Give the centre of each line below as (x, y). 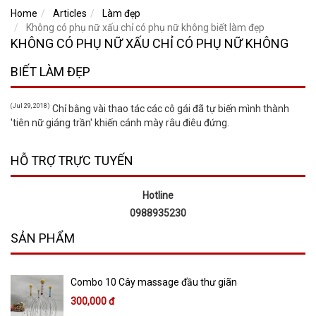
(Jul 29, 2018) (30, 106)
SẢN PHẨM (43, 238)
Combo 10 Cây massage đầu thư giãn (154, 282)
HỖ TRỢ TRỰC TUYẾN (72, 161)
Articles (70, 14)
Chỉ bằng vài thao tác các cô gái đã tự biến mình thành (170, 109)
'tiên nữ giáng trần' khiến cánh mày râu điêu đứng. (120, 123)
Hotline (158, 196)
